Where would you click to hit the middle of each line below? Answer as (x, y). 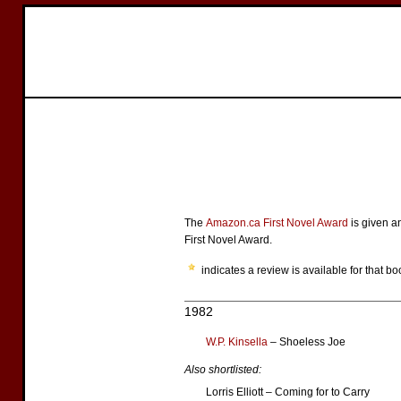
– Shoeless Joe (307, 342)
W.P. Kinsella (237, 342)
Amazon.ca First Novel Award (277, 223)
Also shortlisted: (223, 370)
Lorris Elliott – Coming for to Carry (288, 392)
